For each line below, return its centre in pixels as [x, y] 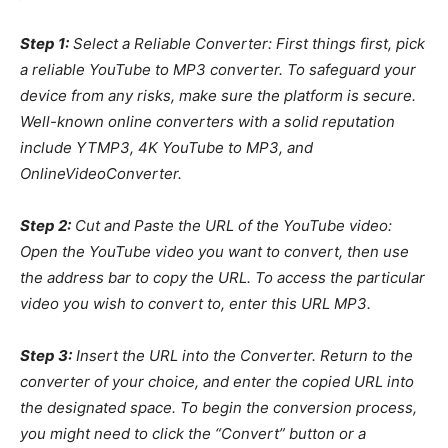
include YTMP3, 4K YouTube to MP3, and [166, 147]
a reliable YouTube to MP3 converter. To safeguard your [218, 69]
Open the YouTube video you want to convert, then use [214, 251]
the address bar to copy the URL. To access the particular [222, 277]
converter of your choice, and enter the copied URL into [217, 381]
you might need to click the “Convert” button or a [193, 433]
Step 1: [44, 43]
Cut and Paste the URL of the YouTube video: [231, 225]
